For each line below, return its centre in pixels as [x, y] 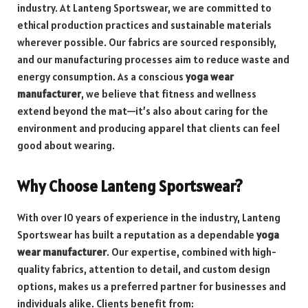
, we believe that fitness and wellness [169, 93]
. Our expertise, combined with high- [191, 252]
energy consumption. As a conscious [101, 76]
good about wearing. [66, 145]
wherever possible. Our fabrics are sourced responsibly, [147, 42]
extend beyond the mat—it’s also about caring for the [143, 111]
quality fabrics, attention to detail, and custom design [144, 269]
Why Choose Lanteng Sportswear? [130, 186]
